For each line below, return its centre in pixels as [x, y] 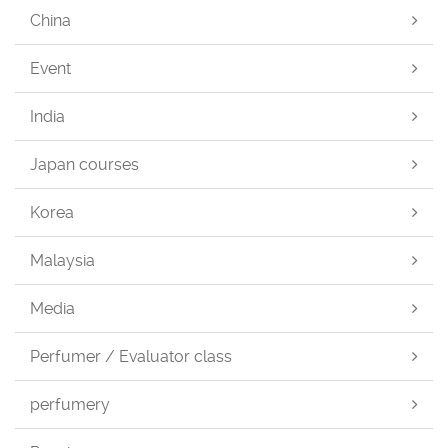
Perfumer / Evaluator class [131, 357]
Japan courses [84, 165]
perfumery [70, 405]
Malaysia [62, 261]
